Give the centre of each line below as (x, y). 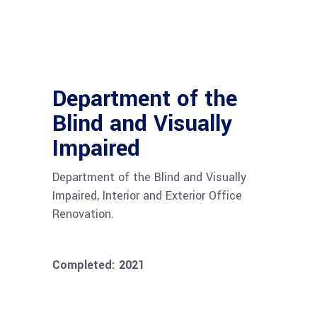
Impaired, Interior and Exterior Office (147, 196)
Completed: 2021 (98, 265)
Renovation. (83, 214)
